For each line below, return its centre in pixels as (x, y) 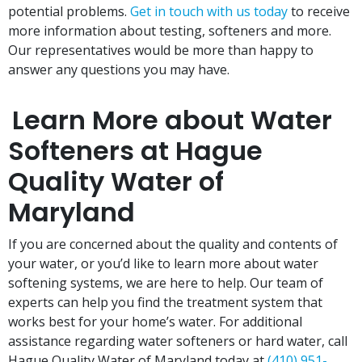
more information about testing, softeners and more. (170, 31)
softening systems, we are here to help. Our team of (166, 283)
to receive (319, 12)
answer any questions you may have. (119, 70)
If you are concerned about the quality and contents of (173, 244)
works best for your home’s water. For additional (155, 322)
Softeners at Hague (135, 151)
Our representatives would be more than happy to (161, 51)
